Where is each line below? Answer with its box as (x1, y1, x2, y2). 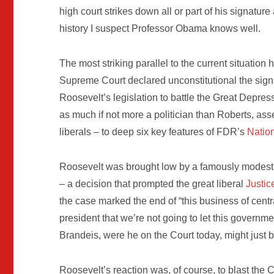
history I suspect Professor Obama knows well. (59, 23, 261, 34)
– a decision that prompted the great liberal (59, 179, 246, 190)
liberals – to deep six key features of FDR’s (59, 127, 248, 138)
